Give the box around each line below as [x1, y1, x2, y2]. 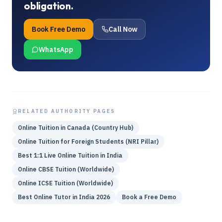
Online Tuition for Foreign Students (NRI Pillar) [18, 138, 159, 145]
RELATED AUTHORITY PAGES [18, 108, 115, 114]
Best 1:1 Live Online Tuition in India [18, 152, 122, 159]
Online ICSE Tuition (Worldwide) [18, 179, 113, 187]
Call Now [109, 25, 137, 34]
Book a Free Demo [122, 193, 176, 201]
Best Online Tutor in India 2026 [18, 193, 110, 201]
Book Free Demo [32, 25, 85, 34]
